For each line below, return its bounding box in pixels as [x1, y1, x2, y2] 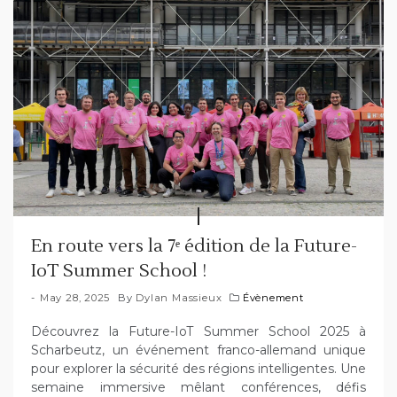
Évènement [242, 291, 304, 304]
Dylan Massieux [136, 291, 222, 304]
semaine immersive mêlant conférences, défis [31, 378, 366, 395]
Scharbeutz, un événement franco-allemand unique [31, 341, 366, 358]
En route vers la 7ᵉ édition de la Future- [31, 234, 357, 258]
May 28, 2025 [39, 291, 111, 304]
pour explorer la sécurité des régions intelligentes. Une [31, 360, 366, 377]
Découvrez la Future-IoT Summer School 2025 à [31, 323, 366, 339]
